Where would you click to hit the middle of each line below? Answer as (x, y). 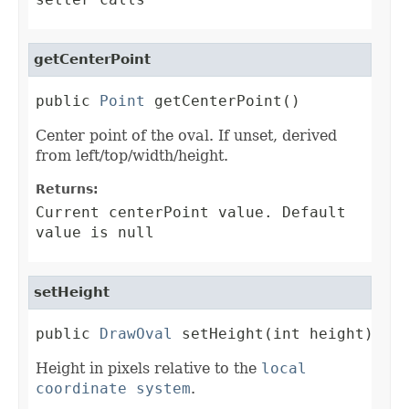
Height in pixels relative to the (148, 369)
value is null (95, 233)
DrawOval (136, 334)
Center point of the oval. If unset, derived (186, 136)
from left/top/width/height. (132, 156)
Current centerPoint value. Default (191, 213)
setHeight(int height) (273, 334)
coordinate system (113, 389)
